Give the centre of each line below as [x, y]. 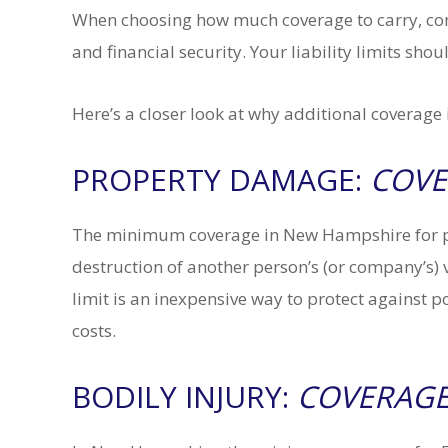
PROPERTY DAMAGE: [221, 179]
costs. [96, 330]
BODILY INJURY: [184, 396]
